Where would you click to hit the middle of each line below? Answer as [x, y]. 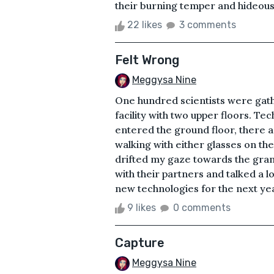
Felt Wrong [147, 60]
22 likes [145, 25]
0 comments [202, 208]
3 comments [208, 25]
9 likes [142, 208]
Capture [140, 243]
